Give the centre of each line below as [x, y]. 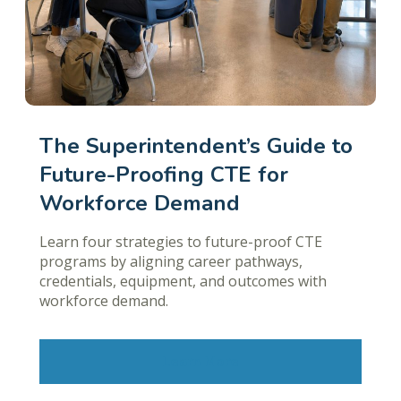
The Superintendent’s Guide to [196, 146]
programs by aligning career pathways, [171, 262]
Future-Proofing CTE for [164, 175]
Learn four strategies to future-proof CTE [181, 242]
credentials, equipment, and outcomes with [183, 282]
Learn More [200, 361]
